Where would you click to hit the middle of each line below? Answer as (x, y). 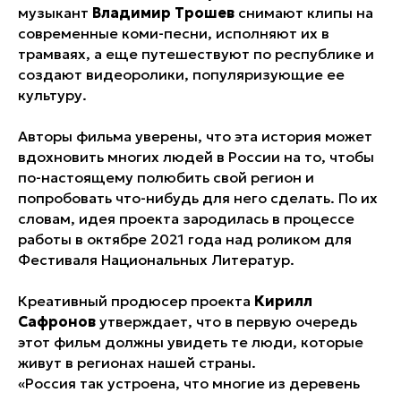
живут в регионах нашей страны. (137, 363)
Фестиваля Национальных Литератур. (156, 260)
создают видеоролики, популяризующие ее (181, 74)
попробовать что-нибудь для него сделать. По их (198, 198)
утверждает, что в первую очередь (226, 321)
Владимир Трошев (163, 13)
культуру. (52, 95)
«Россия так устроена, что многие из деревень (189, 383)
